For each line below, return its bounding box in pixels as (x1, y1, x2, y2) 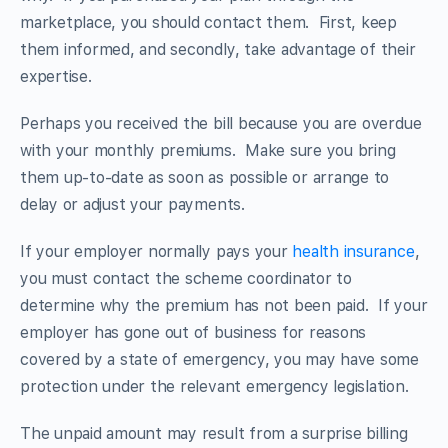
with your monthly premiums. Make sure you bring (20, 140, 396, 160)
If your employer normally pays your (20, 241, 293, 261)
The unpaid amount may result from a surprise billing (20, 423, 408, 443)
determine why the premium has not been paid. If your (20, 295, 428, 315)
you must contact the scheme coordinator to (20, 268, 352, 288)
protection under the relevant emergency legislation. (20, 376, 409, 396)
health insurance (292, 241, 415, 261)
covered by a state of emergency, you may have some (20, 349, 420, 369)
